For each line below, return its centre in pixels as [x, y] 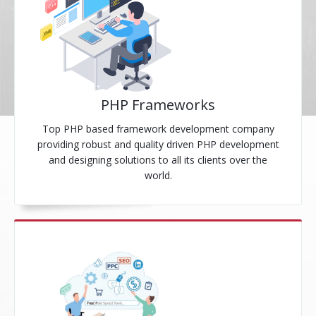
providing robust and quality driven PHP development [158, 144]
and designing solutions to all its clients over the [158, 160]
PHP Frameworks [158, 105]
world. [158, 175]
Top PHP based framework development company [158, 129]
